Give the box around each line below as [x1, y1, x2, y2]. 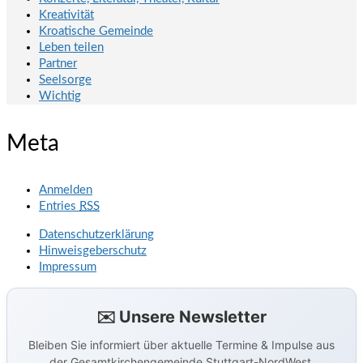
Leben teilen [39, 41, 104, 54]
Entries [39, 200, 79, 213]
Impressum [39, 261, 96, 274]
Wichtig [39, 90, 81, 103]
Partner [39, 58, 77, 70]
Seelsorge [39, 74, 92, 87]
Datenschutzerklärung [39, 228, 154, 241]
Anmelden [39, 184, 92, 197]
